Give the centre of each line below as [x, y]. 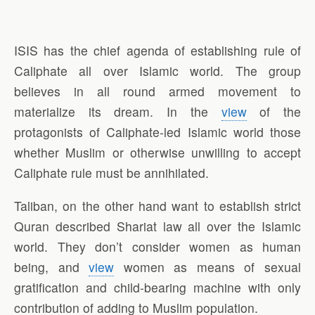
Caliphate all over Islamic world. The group [157, 71]
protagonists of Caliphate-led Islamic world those [157, 132]
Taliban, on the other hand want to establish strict [157, 205]
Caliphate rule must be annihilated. [111, 173]
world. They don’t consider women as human [157, 246]
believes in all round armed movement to [157, 91]
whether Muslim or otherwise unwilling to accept [157, 153]
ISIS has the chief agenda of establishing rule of [157, 51]
